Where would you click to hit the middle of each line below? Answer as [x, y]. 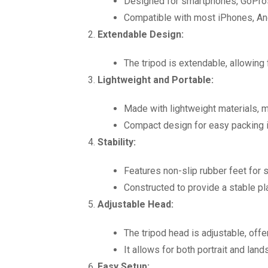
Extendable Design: [141, 34]
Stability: [117, 142]
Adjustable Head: [135, 204]
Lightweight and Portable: [156, 80]
